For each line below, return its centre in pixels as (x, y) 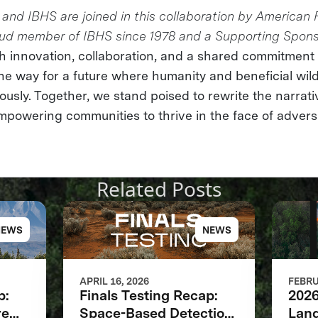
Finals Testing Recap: (149, 296)
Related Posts (159, 188)
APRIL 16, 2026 (115, 281)
